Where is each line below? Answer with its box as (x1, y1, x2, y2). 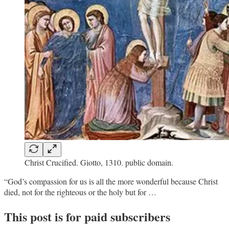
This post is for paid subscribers (4, 208, 170, 226)
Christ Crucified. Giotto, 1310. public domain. (25, 157, 173, 168)
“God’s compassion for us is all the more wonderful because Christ (4, 176, 218, 187)
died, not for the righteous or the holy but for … (4, 187, 156, 198)
